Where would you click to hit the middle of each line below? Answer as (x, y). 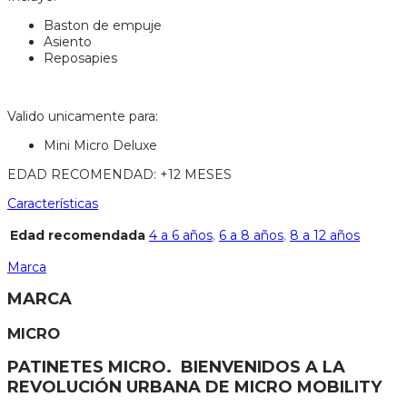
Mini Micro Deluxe (100, 146)
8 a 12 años (325, 236)
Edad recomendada (78, 236)
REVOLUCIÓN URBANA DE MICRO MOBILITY (194, 387)
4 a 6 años (181, 236)
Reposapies (80, 59)
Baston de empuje (103, 26)
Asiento (68, 42)
